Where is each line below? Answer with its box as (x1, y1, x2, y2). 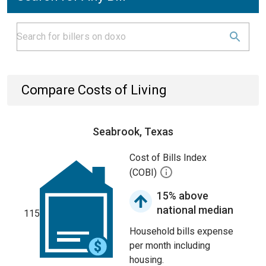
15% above (157, 189, 208, 202)
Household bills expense (129, 226, 233, 237)
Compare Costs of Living (21, 83, 167, 97)
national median (157, 204, 233, 216)
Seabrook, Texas (93, 125, 173, 138)
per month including (129, 240, 210, 251)
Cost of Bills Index (129, 152, 207, 163)
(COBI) (129, 167, 159, 179)
